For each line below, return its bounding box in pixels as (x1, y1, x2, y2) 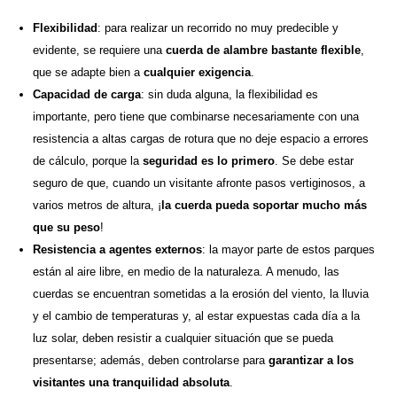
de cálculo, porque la (33, 154, 144, 168)
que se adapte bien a (33, 66, 144, 80)
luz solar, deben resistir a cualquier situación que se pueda (33, 331, 334, 346)
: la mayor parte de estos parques (202, 243, 376, 257)
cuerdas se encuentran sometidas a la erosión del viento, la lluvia (33, 287, 370, 301)
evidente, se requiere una (33, 43, 167, 58)
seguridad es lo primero (143, 154, 276, 168)
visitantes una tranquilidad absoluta (33, 376, 230, 390)
